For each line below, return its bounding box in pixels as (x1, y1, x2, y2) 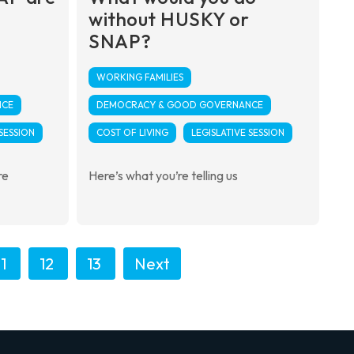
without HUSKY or (88, 6, 250, 31)
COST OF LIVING (96, 126, 169, 138)
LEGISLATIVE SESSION (191, 126, 285, 138)
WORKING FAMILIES (96, 70, 184, 83)
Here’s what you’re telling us (88, 167, 239, 183)
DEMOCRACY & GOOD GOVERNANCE (96, 98, 264, 111)
